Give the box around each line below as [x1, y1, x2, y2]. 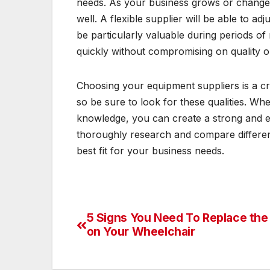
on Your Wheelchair [86, 224, 195, 239]
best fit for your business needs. [77, 145, 224, 157]
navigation [76, 236, 174, 260]
